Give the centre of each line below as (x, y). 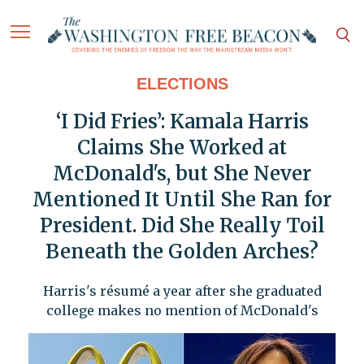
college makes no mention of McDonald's (182, 311)
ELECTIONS (182, 84)
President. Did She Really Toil (182, 226)
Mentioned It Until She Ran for (182, 200)
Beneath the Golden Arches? (182, 252)
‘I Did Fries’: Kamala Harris (182, 122)
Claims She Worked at (182, 148)
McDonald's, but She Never (182, 174)
